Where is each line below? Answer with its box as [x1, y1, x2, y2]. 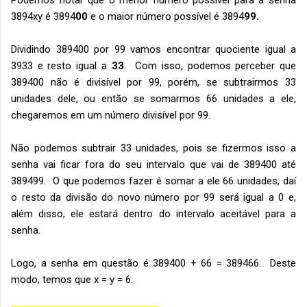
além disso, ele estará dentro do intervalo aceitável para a [11, 208, 296, 220]
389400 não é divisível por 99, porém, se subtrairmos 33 [11, 76, 296, 88]
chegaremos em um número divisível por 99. [11, 109, 216, 121]
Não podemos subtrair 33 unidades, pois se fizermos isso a [11, 142, 296, 154]
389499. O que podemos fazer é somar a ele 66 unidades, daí [11, 175, 296, 187]
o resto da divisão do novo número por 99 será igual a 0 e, [11, 191, 296, 204]
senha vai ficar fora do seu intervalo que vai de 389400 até [11, 158, 296, 171]
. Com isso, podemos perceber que [123, 60, 297, 72]
